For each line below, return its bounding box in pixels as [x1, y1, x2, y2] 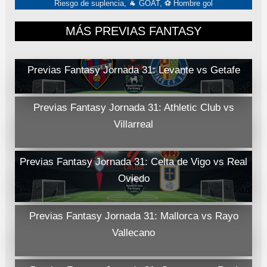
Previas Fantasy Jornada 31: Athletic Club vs [33, 102, 234, 114]
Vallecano [112, 227, 155, 239]
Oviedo [117, 173, 150, 185]
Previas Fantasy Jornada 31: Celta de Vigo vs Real [20, 156, 247, 168]
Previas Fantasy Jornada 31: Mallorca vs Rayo [29, 210, 238, 222]
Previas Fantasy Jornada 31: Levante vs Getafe [27, 64, 240, 76]
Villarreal [114, 119, 153, 131]
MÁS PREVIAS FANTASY [66, 24, 201, 38]
